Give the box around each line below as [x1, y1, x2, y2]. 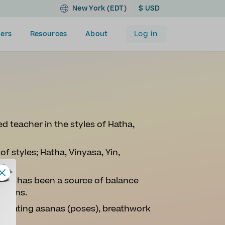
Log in [134, 29, 158, 39]
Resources [30, 29, 67, 39]
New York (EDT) [72, 4, 127, 14]
